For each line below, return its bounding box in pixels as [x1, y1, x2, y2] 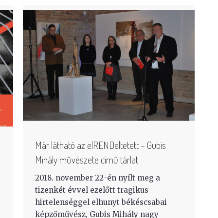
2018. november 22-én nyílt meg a [35, 173, 160, 182]
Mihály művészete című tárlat [35, 153, 138, 166]
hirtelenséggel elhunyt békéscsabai [35, 197, 167, 207]
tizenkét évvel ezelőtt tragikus [35, 185, 148, 195]
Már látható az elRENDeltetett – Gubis [35, 138, 166, 151]
